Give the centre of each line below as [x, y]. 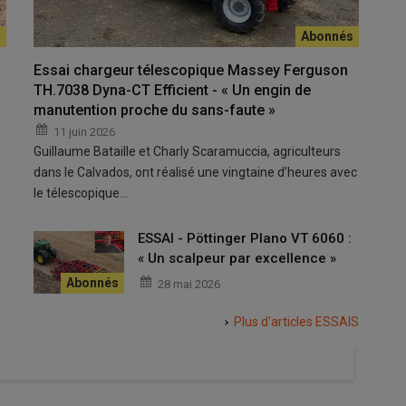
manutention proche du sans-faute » [155, 110]
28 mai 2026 [189, 284]
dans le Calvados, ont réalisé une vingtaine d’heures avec [196, 172]
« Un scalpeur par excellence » [237, 258]
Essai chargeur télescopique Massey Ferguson [191, 70]
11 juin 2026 [85, 131]
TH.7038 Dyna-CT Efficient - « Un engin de [173, 90]
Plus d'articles [274, 321]
